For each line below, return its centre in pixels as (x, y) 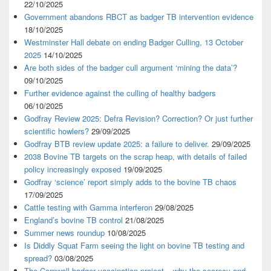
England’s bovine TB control (73, 220)
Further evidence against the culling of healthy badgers (120, 93)
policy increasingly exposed (73, 169)
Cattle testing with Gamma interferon (88, 207)
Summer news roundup (64, 233)
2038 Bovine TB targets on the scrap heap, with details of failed (135, 157)
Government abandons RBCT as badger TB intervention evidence (139, 17)
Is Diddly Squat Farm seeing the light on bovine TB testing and (134, 246)
